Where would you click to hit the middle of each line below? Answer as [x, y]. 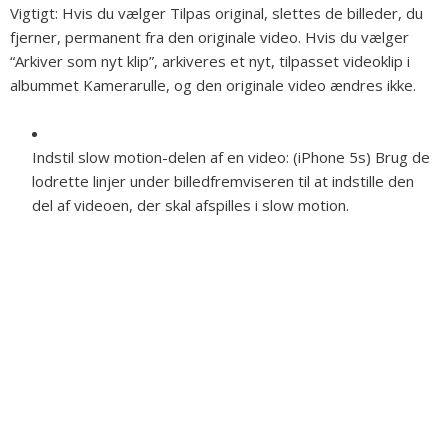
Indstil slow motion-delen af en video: [162, 157]
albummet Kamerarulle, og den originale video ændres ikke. [213, 85]
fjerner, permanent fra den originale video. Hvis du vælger [209, 37]
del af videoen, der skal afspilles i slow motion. [190, 205]
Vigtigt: [36, 13]
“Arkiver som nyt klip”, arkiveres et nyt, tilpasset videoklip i [210, 61]
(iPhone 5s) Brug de [361, 157]
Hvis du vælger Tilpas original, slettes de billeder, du [242, 13]
